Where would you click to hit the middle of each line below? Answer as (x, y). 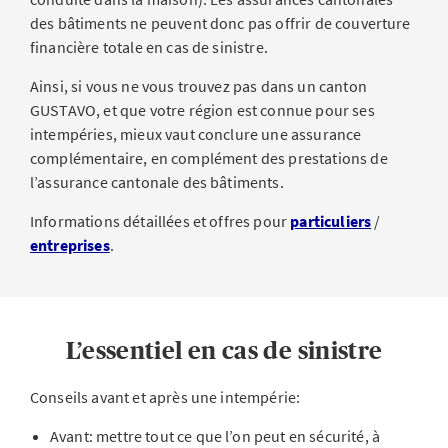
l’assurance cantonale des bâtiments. (158, 182)
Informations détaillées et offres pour (160, 221)
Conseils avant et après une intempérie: (165, 397)
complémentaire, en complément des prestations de (209, 158)
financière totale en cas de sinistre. (149, 47)
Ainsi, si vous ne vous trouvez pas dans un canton (198, 86)
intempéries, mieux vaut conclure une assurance (196, 134)
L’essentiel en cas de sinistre (224, 351)
